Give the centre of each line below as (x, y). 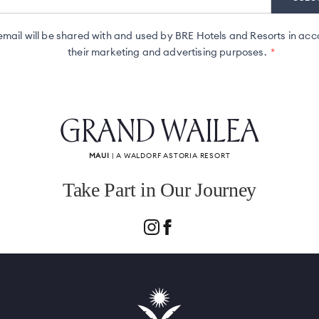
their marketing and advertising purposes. (167, 52)
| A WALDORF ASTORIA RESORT (171, 156)
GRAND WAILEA (159, 129)
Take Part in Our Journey (159, 190)
